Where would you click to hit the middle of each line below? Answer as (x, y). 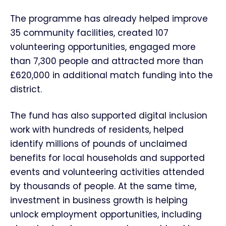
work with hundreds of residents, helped (97, 130)
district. (26, 89)
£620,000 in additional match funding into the (111, 75)
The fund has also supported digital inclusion (109, 116)
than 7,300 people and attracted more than (107, 61)
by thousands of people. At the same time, (103, 186)
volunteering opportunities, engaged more (103, 47)
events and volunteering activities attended (107, 172)
